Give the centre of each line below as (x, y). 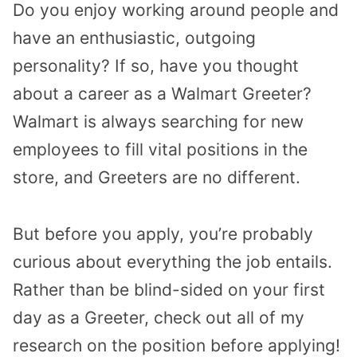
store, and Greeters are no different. (157, 178)
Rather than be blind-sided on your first (169, 290)
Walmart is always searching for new (158, 122)
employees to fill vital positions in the (160, 150)
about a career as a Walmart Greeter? (162, 94)
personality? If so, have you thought (156, 66)
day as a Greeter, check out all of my (159, 318)
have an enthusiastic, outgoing (134, 38)
